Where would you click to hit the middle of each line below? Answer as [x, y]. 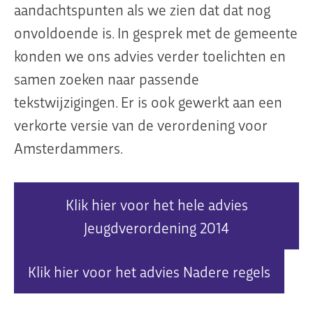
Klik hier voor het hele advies [156, 204]
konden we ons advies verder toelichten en [150, 56]
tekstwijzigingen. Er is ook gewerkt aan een [148, 102]
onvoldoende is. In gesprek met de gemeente [156, 32]
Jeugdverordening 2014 [156, 227]
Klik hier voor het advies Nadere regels [149, 271]
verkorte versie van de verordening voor [141, 125]
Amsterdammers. [68, 148]
